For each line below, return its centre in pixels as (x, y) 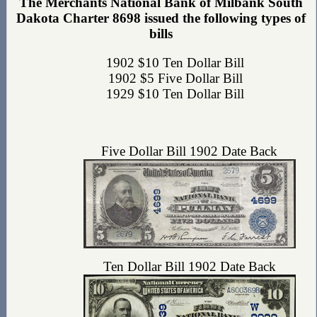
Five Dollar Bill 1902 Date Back (190, 151)
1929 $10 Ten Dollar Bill (175, 93)
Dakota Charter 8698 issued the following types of (161, 18)
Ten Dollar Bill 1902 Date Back (189, 267)
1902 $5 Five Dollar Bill (175, 78)
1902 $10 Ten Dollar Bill (175, 62)
